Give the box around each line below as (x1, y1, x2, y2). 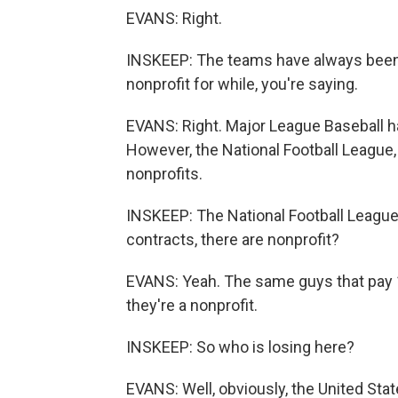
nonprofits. (126, 164, 203, 184)
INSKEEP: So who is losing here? (126, 338, 354, 357)
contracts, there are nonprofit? (126, 230, 339, 250)
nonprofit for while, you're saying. (126, 75, 358, 94)
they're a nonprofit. (126, 296, 258, 315)
